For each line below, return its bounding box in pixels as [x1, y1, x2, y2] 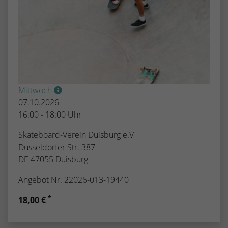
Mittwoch [18, 84, 54, 96]
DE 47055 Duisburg [18, 153, 88, 165]
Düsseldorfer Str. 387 [18, 141, 95, 153]
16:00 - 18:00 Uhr [18, 108, 81, 120]
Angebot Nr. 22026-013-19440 [18, 174, 129, 185]
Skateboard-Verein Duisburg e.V [18, 129, 134, 140]
